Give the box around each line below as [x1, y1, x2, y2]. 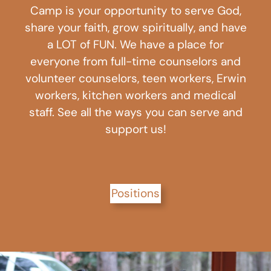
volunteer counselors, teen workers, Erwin [25, 70, 246, 86]
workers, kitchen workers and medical [35, 87, 236, 103]
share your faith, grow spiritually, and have [24, 19, 247, 35]
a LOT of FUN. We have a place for [47, 36, 224, 52]
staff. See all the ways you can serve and [28, 104, 243, 120]
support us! [105, 121, 166, 137]
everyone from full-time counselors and [30, 53, 241, 69]
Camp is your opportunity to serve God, [30, 2, 241, 18]
